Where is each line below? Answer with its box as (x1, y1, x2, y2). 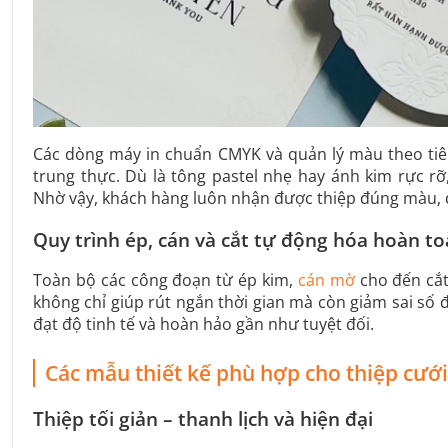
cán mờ (297, 269, 355, 292)
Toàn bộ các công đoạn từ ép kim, (33, 269, 298, 292)
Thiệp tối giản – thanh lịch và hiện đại (33, 406, 373, 433)
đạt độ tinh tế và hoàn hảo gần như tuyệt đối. (33, 313, 374, 336)
